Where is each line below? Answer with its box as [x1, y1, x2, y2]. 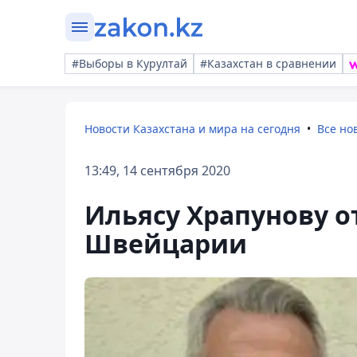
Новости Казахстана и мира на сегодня [84, 121, 300, 136]
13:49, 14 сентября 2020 [84, 162, 230, 179]
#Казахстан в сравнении [200, 56, 336, 71]
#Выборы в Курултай [72, 56, 187, 71]
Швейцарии [84, 226, 247, 261]
